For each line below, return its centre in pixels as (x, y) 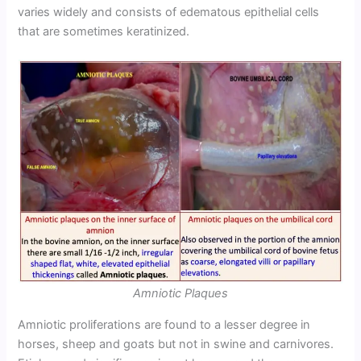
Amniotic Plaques (180, 293)
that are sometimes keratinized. (104, 31)
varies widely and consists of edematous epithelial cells (169, 12)
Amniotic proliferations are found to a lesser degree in (164, 324)
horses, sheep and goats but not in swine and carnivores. (176, 344)
